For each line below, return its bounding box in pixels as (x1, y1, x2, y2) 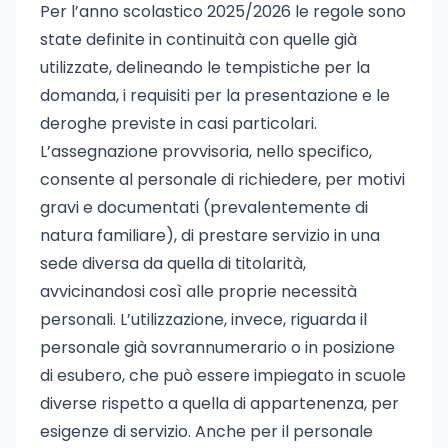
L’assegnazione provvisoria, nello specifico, (40, 140, 372, 163)
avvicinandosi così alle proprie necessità (40, 280, 357, 303)
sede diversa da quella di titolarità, (40, 252, 306, 275)
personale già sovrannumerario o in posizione (40, 336, 395, 359)
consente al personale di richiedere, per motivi (40, 168, 405, 191)
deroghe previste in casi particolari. (40, 112, 317, 135)
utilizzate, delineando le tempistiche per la (40, 56, 370, 79)
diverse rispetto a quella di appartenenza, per (40, 392, 399, 415)
